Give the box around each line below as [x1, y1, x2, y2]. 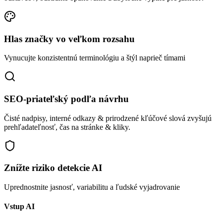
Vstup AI [4, 202, 35, 211]
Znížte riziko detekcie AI [4, 163, 102, 173]
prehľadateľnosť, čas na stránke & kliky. [4, 122, 130, 131]
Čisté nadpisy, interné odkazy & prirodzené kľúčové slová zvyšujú [4, 113, 212, 122]
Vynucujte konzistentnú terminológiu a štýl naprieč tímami [4, 54, 185, 62]
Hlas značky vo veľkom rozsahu [4, 33, 135, 44]
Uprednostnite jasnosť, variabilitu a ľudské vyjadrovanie [4, 183, 180, 192]
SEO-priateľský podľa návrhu [4, 94, 129, 105]
